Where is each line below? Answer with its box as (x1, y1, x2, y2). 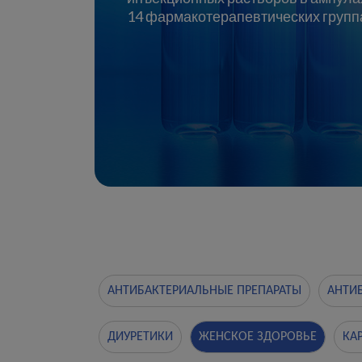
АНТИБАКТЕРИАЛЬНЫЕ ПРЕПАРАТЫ (107, 284, 301, 297)
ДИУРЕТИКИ (107, 330, 173, 343)
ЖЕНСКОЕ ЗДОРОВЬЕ (199, 330, 317, 343)
